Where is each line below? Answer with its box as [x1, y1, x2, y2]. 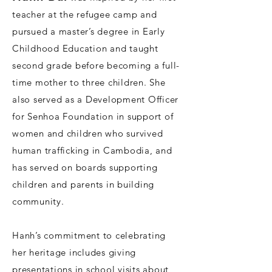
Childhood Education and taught [12, 42, 158, 55]
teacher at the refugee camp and [12, 8, 157, 21]
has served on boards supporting [12, 161, 158, 174]
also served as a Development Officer [12, 93, 178, 106]
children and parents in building [12, 178, 154, 191]
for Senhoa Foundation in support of [12, 110, 174, 123]
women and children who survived [12, 127, 163, 140]
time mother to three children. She [12, 76, 166, 89]
